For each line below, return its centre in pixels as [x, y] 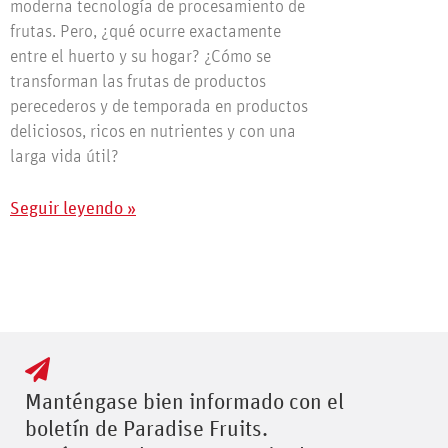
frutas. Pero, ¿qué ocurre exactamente [145, 32]
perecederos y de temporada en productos [159, 107]
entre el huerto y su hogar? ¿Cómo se [140, 57]
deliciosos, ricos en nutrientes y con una [153, 132]
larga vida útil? [64, 157]
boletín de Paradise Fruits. [146, 430]
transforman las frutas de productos [138, 82]
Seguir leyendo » [73, 209]
